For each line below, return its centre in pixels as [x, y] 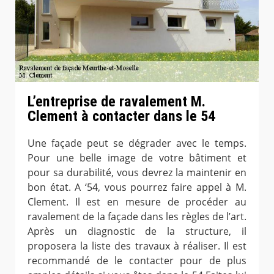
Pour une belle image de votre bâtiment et [137, 158]
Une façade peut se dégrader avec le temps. [137, 143]
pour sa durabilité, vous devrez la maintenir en [137, 173]
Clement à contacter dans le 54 [121, 117]
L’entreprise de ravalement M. [117, 102]
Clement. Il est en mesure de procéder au [137, 202]
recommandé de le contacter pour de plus [137, 261]
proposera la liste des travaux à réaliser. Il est [137, 246]
